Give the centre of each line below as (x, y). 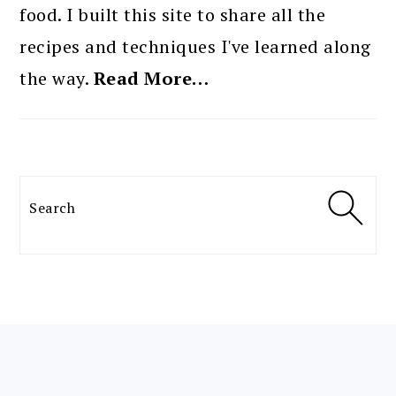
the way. (57, 78)
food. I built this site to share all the (173, 15)
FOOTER (70, 355)
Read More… (151, 78)
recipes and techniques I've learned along (195, 46)
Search (57, 200)
